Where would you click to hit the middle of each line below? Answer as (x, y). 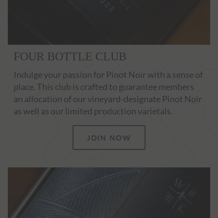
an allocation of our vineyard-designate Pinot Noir (108, 99)
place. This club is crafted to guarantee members (104, 86)
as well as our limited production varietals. (93, 111)
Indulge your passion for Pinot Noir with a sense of (108, 74)
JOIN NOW (109, 137)
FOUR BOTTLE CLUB (70, 56)
